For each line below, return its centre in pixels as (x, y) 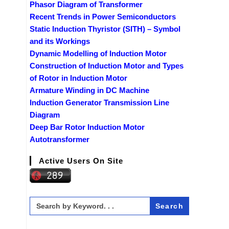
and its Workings (60, 41)
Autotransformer (60, 139)
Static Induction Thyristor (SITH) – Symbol (105, 29)
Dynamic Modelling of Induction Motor (98, 53)
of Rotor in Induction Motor (78, 78)
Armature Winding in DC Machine (89, 90)
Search (42, 200)
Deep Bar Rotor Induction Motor (87, 127)
